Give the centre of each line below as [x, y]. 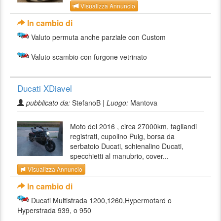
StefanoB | [88, 102]
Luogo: [117, 102]
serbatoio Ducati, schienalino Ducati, [127, 146]
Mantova [143, 102]
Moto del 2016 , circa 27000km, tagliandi [134, 126]
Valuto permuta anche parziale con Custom [98, 37]
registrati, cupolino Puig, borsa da [123, 136]
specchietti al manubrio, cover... [120, 156]
